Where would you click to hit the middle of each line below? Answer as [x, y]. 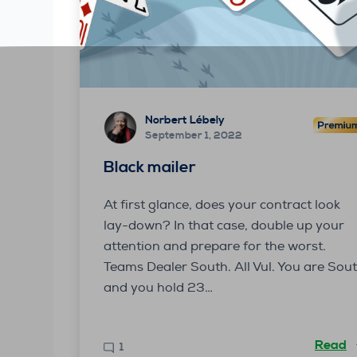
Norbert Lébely [185, 121]
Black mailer [150, 167]
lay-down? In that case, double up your [224, 225]
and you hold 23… [159, 287]
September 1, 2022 [194, 136]
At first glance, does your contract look [222, 204]
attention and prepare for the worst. [215, 246]
